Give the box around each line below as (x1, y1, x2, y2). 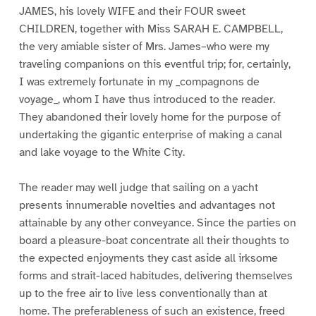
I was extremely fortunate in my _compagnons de (18, 74, 260, 89)
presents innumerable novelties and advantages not (18, 198, 275, 213)
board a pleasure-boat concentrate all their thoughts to (18, 233, 289, 248)
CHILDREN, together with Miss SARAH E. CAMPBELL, (18, 21, 283, 36)
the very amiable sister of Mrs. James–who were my (18, 39, 269, 54)
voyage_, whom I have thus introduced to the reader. (18, 92, 275, 107)
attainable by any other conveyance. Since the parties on (18, 216, 296, 231)
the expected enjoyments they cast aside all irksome (18, 251, 278, 266)
